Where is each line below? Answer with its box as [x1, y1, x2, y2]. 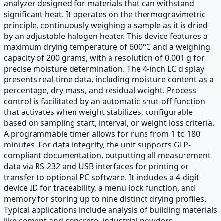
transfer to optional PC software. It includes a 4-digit [4, 171, 199, 183]
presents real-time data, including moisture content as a [4, 74, 214, 85]
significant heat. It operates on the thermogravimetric [4, 8, 206, 20]
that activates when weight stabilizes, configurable [4, 106, 193, 117]
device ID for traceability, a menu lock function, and [4, 182, 195, 193]
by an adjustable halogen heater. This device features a [4, 30, 208, 41]
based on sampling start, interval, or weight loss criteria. [4, 117, 214, 128]
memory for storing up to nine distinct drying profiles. [4, 193, 206, 204]
